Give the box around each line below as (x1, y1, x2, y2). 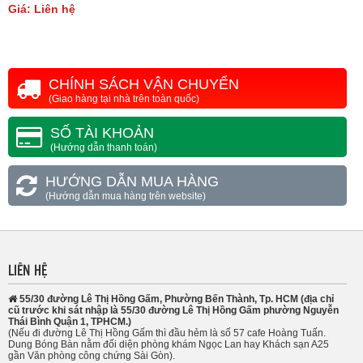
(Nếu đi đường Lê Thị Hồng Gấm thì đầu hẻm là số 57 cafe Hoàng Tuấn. (8, 327, 326, 339)
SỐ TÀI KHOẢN (50, 125, 154, 141)
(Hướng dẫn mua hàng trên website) (45, 190, 206, 202)
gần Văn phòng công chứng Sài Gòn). (8, 350, 175, 361)
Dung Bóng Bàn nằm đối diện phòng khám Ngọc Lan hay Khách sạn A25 (8, 339, 329, 350)
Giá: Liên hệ (8, 2, 75, 15)
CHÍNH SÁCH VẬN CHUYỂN (49, 76, 239, 92)
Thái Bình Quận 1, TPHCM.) (8, 316, 131, 327)
